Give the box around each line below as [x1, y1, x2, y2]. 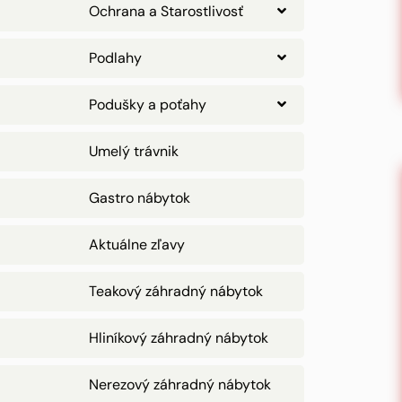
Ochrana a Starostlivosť [89, 2, 243, 21]
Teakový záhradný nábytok [89, 282, 263, 301]
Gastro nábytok [89, 188, 190, 207]
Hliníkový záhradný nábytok [89, 328, 268, 347]
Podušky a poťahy [89, 95, 206, 114]
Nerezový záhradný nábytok [89, 375, 271, 394]
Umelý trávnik [89, 142, 179, 161]
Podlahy [89, 48, 142, 67]
